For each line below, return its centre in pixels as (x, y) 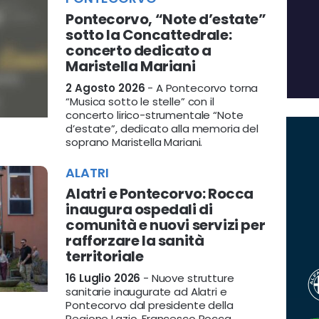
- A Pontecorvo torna (202, 88)
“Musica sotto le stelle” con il (140, 101)
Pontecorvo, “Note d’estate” (166, 19)
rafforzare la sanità (135, 241)
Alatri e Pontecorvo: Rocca (159, 194)
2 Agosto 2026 (105, 88)
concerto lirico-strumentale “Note (155, 115)
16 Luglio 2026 (103, 278)
